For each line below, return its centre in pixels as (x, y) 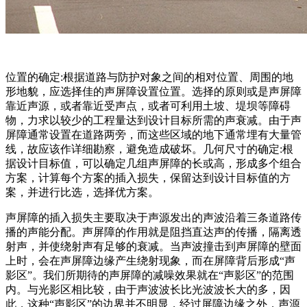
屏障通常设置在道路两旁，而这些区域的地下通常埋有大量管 (153, 134)
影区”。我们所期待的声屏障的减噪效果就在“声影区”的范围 (150, 275)
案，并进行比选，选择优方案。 (82, 192)
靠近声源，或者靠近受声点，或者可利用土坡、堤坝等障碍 (148, 106)
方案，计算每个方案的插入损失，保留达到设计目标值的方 (148, 177)
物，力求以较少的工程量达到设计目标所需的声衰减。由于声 (153, 120)
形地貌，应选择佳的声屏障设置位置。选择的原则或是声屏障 (153, 91)
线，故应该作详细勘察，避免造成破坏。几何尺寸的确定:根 (149, 149)
